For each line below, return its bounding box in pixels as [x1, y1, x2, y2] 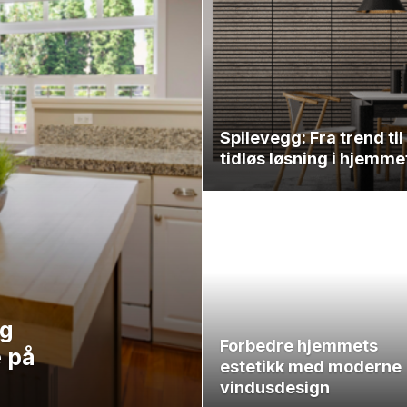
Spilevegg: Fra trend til [220, 127, 403, 147]
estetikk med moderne [220, 356, 402, 376]
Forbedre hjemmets [220, 335, 378, 355]
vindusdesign [220, 377, 330, 397]
